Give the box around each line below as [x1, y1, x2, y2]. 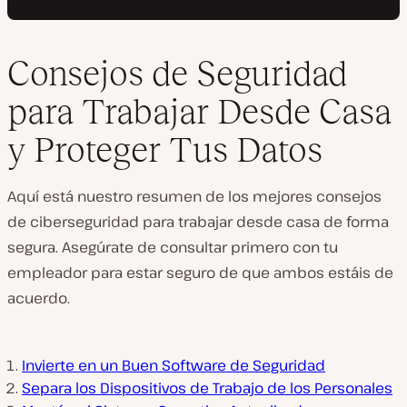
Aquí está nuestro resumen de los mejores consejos [7, 186, 382, 207]
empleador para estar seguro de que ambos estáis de [7, 263, 393, 283]
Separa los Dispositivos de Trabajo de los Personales [22, 378, 392, 399]
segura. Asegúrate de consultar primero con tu [7, 237, 338, 258]
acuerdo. [7, 288, 70, 309]
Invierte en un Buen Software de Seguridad [22, 355, 325, 376]
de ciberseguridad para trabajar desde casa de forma [7, 212, 389, 233]
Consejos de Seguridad [7, 54, 347, 94]
